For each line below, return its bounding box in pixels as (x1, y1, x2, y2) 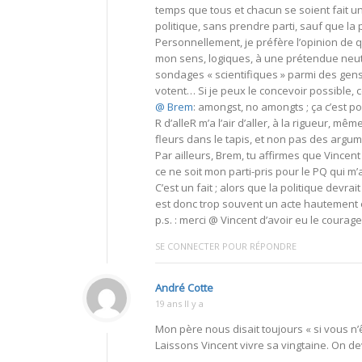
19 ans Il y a (155, 297, 204, 309)
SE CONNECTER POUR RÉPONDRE (155, 239, 297, 252)
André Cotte (155, 280, 213, 295)
